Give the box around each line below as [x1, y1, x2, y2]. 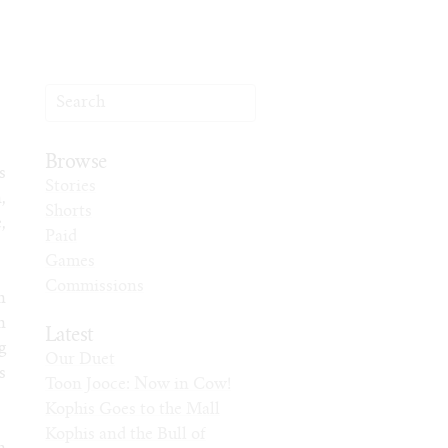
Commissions [44, 279, 144, 295]
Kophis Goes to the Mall [44, 402, 220, 418]
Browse [44, 154, 107, 173]
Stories [44, 179, 96, 195]
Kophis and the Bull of [44, 427, 206, 443]
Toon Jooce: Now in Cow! [44, 377, 231, 393]
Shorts [44, 204, 92, 220]
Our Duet [44, 352, 115, 368]
